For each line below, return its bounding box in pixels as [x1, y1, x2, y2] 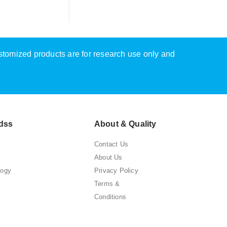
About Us [94, 154, 123, 162]
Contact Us [94, 140, 128, 148]
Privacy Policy [94, 167, 138, 175]
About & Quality [94, 120, 157, 129]
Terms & [94, 180, 120, 188]
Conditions [94, 193, 127, 201]
